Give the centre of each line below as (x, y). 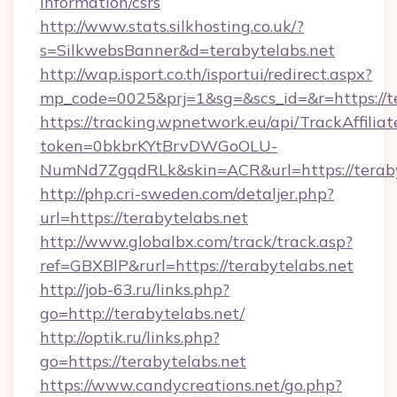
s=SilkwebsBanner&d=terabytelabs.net (187, 50)
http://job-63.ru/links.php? (135, 289)
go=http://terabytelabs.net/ (142, 313)
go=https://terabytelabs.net (143, 361)
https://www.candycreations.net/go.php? (191, 385)
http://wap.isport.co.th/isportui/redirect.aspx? (206, 74)
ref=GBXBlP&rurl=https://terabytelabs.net (197, 265)
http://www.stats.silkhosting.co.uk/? (172, 26)
